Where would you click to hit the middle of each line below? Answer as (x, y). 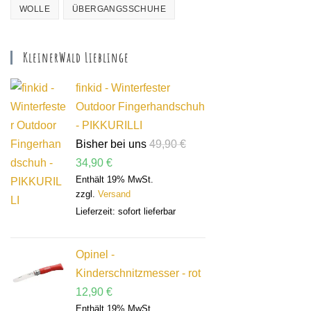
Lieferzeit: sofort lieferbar (126, 211)
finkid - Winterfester (123, 87)
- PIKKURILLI (109, 125)
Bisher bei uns (111, 144)
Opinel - (95, 254)
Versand (114, 194)
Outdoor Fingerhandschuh (140, 106)
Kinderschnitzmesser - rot (138, 273)
